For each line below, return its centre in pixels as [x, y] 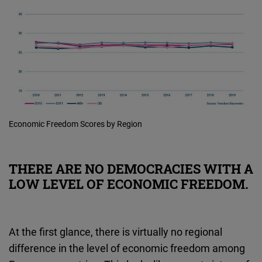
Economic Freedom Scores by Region [75, 124]
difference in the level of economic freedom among [127, 248]
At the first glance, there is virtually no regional [116, 232]
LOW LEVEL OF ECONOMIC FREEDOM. [129, 184]
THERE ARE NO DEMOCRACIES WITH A [131, 169]
